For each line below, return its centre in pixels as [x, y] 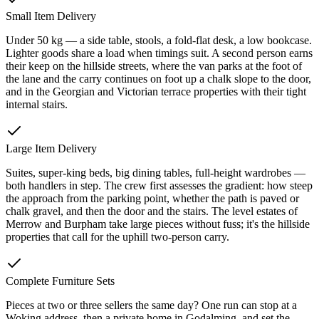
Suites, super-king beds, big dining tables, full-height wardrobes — [156, 172]
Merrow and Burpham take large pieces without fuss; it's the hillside [158, 224]
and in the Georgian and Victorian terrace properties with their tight [156, 91]
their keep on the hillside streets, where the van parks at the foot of [154, 66]
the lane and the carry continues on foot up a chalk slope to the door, [158, 78]
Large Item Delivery [51, 148]
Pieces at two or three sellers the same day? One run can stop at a [151, 305]
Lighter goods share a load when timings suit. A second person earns [159, 53]
